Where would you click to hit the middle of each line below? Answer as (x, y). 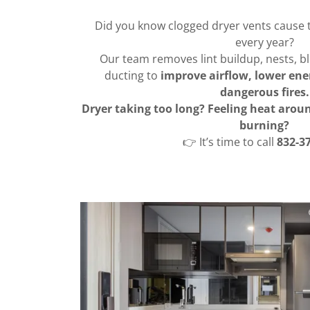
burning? (264, 125)
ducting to (132, 75)
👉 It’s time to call (230, 142)
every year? (264, 42)
